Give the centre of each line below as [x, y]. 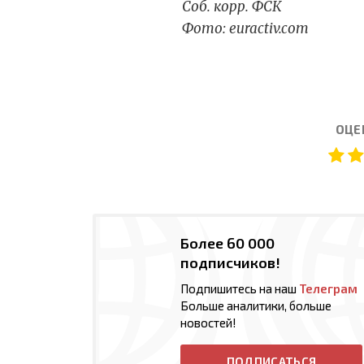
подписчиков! [230, 263]
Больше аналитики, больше [256, 306]
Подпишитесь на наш [240, 289]
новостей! [208, 323]
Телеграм [328, 289]
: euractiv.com [266, 29]
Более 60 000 [227, 243]
